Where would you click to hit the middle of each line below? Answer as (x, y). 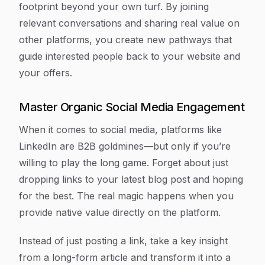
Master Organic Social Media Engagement (132, 107)
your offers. (46, 73)
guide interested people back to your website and (130, 56)
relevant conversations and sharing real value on (129, 23)
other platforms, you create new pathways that (125, 40)
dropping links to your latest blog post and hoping (131, 179)
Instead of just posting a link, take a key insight (123, 241)
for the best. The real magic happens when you (126, 196)
